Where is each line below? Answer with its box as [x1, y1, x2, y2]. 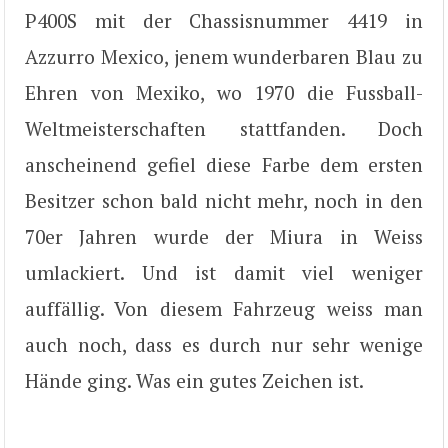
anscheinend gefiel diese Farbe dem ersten [25, 152, 423, 177]
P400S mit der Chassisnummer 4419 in [25, 8, 423, 33]
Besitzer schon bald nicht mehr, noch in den [25, 188, 423, 213]
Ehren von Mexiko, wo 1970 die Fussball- [25, 80, 423, 105]
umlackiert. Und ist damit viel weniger [25, 260, 423, 285]
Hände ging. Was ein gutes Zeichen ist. [25, 368, 364, 393]
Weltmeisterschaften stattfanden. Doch [25, 116, 423, 141]
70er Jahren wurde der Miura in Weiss [25, 224, 423, 249]
